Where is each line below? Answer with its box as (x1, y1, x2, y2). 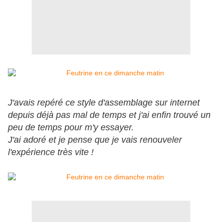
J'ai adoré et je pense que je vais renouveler (8, 135, 182, 145)
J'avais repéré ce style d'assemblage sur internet (8, 98, 200, 108)
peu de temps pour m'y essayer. (8, 122, 134, 133)
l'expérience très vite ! (8, 147, 94, 158)
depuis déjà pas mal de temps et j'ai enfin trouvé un (8, 110, 211, 120)
